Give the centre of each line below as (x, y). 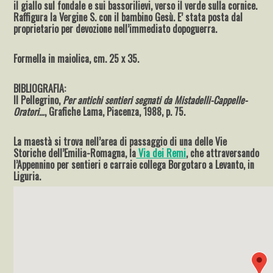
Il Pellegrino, (38, 100)
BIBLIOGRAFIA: (40, 89)
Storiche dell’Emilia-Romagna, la (75, 153)
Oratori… (29, 112)
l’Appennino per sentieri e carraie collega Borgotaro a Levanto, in (134, 165)
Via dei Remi (161, 153)
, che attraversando (223, 153)
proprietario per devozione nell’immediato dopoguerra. (115, 29)
